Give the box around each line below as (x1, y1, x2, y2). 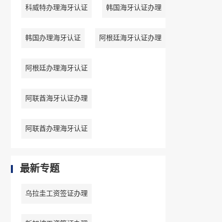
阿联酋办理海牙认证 (25, 125, 88, 133)
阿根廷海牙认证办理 (99, 34, 162, 42)
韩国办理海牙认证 (25, 34, 81, 42)
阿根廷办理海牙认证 (25, 64, 88, 72)
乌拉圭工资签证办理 (25, 190, 88, 198)
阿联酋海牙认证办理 (25, 95, 88, 103)
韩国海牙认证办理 (106, 4, 162, 12)
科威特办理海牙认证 (25, 4, 88, 12)
